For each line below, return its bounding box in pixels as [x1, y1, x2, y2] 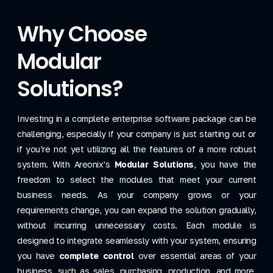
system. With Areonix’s [17, 158, 115, 169]
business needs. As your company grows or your [17, 189, 256, 200]
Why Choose [17, 18, 147, 49]
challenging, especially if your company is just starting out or [17, 128, 256, 139]
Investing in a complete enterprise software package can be [17, 113, 256, 124]
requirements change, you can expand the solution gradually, [17, 204, 256, 215]
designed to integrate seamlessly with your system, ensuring [17, 235, 256, 246]
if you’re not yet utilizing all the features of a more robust [17, 143, 256, 154]
